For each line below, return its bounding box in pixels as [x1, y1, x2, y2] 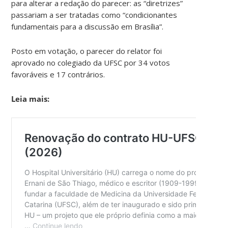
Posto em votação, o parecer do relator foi [11, 45, 162, 56]
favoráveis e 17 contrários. [11, 69, 105, 79]
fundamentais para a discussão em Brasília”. [11, 21, 164, 32]
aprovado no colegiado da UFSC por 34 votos [11, 57, 170, 68]
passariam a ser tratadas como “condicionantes [11, 9, 178, 20]
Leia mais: [11, 93, 50, 104]
